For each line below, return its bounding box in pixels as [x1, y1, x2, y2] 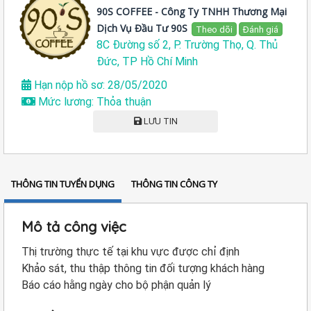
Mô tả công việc [22, 218, 126, 235]
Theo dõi [196, 24, 233, 35]
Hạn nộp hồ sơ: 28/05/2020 [31, 78, 167, 92]
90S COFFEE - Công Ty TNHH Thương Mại [96, 5, 287, 18]
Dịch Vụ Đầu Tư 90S [96, 22, 188, 35]
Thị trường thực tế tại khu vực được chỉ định [22, 245, 239, 258]
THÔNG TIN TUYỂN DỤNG [11, 178, 115, 190]
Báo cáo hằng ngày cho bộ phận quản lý [22, 278, 211, 292]
